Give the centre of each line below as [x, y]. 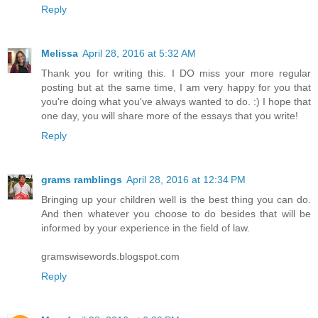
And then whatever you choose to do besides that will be [176, 213]
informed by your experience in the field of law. [146, 227]
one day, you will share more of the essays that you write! [170, 115]
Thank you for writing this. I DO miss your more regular [176, 73]
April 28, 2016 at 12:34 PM [186, 179]
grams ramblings [82, 179]
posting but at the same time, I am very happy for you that [176, 87]
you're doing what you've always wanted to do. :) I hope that [176, 101]
